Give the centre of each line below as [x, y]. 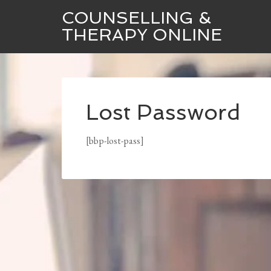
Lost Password [163, 113]
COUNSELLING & [136, 18]
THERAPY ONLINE [142, 35]
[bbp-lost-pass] [115, 141]
